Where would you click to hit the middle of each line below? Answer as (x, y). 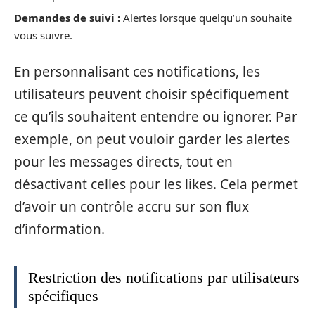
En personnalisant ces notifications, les (137, 71)
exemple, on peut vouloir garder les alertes (152, 139)
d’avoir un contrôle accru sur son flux (131, 206)
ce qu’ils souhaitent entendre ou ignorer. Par (156, 116)
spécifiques (63, 295)
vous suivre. (43, 35)
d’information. (59, 229)
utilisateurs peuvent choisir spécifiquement (152, 94)
